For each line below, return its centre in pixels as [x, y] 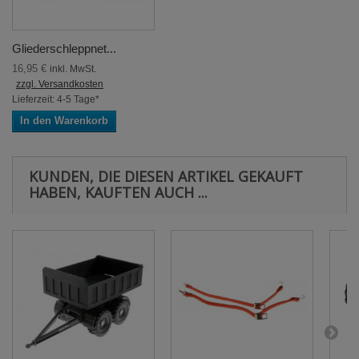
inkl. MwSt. [73, 69]
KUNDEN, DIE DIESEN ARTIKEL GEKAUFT [166, 177]
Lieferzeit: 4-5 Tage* [56, 100]
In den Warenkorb [64, 121]
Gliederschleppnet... [64, 49]
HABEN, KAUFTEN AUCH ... [118, 193]
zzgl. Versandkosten [60, 85]
